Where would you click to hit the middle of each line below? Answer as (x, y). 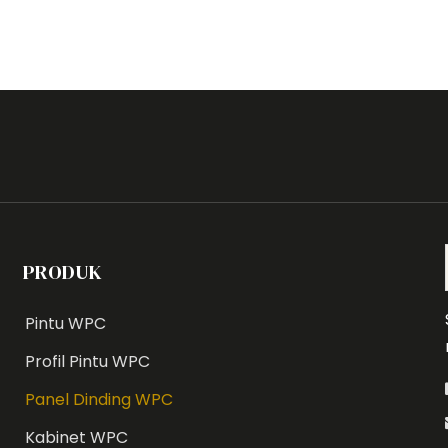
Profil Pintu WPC (88, 361)
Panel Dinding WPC (99, 399)
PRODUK (63, 271)
